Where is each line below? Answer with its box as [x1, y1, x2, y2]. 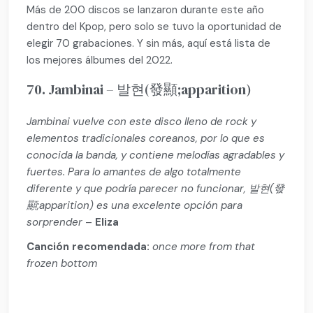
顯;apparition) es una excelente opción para [27, 198, 243, 212]
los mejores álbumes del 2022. [27, 53, 173, 68]
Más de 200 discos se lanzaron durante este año [27, 3, 265, 17]
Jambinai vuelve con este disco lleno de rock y [27, 114, 257, 129]
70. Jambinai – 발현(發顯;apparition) [27, 79, 252, 99]
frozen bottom [27, 256, 98, 270]
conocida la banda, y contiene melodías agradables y [27, 147, 285, 162]
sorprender [27, 214, 83, 229]
